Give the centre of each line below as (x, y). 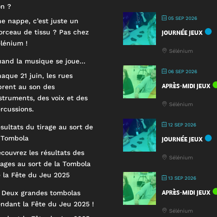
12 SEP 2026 (181, 124)
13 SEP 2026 (181, 178)
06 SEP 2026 (182, 71)
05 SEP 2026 (182, 18)
